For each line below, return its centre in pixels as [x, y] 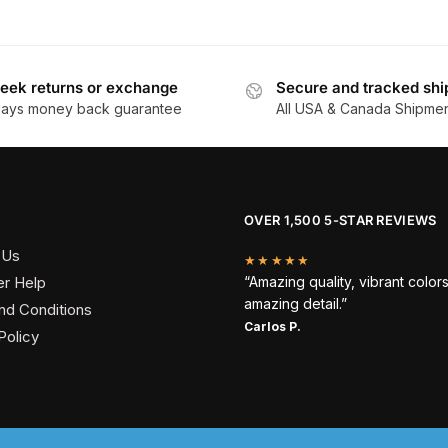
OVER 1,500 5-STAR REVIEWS [340, 219]
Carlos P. [272, 327]
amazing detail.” [295, 304]
